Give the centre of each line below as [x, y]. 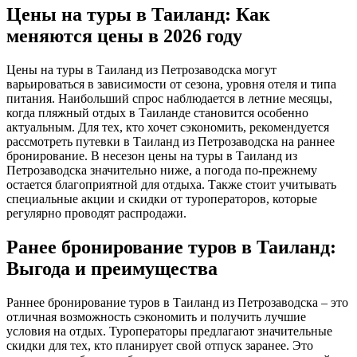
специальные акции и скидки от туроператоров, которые [162, 198]
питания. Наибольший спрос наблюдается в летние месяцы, [169, 98]
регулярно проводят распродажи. [96, 213]
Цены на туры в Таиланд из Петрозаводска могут [141, 69]
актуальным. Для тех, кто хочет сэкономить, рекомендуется [168, 127]
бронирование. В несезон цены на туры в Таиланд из [152, 155]
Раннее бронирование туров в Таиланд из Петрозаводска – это [177, 302]
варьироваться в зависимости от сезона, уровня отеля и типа [171, 84]
